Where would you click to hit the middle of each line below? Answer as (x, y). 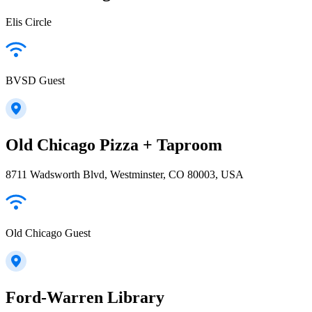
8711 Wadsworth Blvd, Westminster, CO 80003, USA (125, 175)
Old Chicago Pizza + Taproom (114, 145)
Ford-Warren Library (85, 298)
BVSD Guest (35, 81)
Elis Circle (29, 22)
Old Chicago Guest (48, 233)
